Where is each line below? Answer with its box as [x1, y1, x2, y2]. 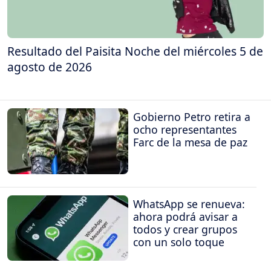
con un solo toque [133, 234, 224, 249]
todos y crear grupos [133, 221, 237, 237]
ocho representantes [133, 122, 237, 137]
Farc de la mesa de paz [133, 135, 247, 150]
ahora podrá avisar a [133, 209, 238, 224]
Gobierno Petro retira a [133, 109, 250, 125]
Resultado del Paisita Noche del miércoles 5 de [7, 42, 263, 59]
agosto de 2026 [7, 58, 92, 75]
